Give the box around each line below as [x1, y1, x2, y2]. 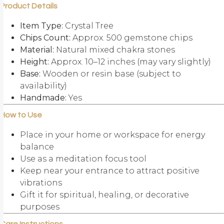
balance [20, 142, 54, 152]
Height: [20, 57, 49, 67]
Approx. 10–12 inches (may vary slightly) [49, 57, 211, 67]
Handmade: [20, 93, 66, 103]
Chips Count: [20, 33, 70, 43]
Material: [20, 45, 54, 55]
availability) [20, 81, 67, 91]
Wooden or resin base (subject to [40, 69, 181, 79]
